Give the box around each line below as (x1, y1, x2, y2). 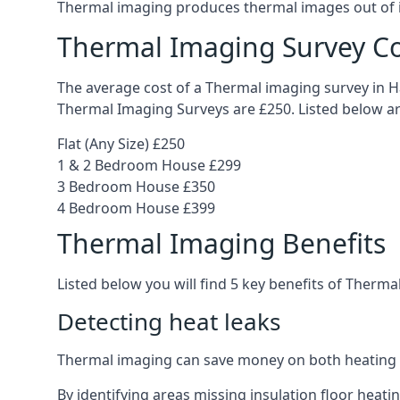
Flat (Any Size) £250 (57, 134, 185, 154)
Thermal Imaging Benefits (57, 225, 386, 262)
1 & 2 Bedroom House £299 (57, 155, 241, 175)
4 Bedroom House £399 (57, 198, 215, 218)
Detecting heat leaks (57, 305, 280, 337)
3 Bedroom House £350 (57, 177, 215, 196)
